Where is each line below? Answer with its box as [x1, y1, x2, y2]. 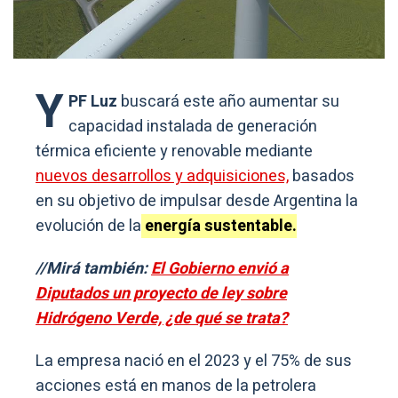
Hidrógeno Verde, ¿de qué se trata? [36, 306, 288, 331]
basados [289, 164, 354, 189]
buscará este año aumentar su [121, 90, 339, 115]
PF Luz [68, 90, 121, 115]
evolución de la [36, 214, 141, 239]
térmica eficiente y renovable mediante [36, 139, 313, 164]
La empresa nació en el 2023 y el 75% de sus [36, 349, 352, 374]
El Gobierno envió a [151, 257, 289, 282]
